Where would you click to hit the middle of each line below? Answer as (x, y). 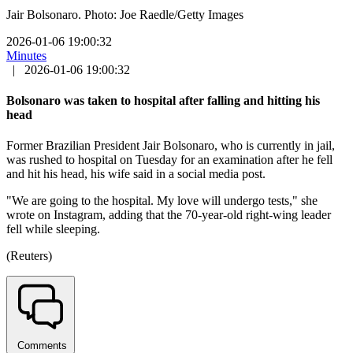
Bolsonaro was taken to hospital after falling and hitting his (163, 101)
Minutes (26, 55)
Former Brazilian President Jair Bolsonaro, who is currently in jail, (171, 146)
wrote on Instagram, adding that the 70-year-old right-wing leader (169, 215)
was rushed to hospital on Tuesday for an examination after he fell (169, 160)
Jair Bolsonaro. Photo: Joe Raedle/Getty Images (125, 14)
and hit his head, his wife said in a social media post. (136, 174)
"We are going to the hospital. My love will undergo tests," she (162, 201)
